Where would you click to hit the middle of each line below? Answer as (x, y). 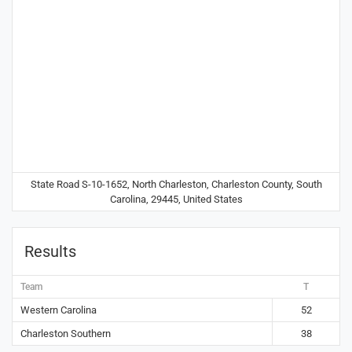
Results (50, 252)
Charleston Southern (66, 334)
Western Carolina (59, 310)
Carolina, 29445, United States (176, 200)
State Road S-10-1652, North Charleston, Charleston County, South (176, 185)
